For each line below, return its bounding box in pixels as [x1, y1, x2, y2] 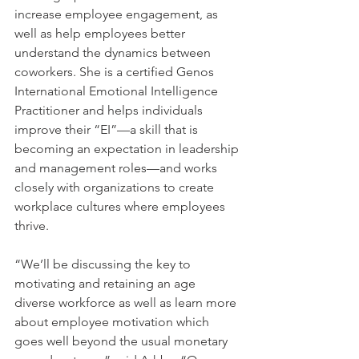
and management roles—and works [14, 160, 220, 175]
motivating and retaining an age [14, 276, 199, 291]
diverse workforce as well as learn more [14, 295, 240, 310]
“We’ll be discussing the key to [14, 256, 194, 272]
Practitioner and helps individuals [14, 103, 206, 118]
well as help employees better [14, 26, 188, 41]
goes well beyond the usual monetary [14, 333, 231, 349]
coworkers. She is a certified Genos [14, 64, 217, 79]
